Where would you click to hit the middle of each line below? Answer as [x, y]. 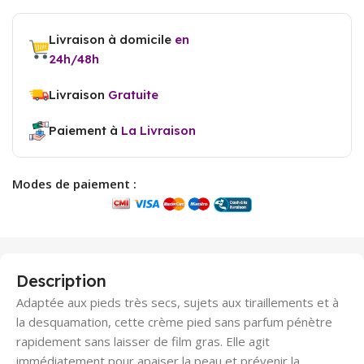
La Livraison [158, 130]
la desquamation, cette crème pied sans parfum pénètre [174, 321]
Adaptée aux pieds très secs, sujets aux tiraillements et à [178, 302]
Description [61, 280]
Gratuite [133, 94]
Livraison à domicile [112, 39]
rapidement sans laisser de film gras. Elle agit [143, 341]
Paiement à [85, 130]
